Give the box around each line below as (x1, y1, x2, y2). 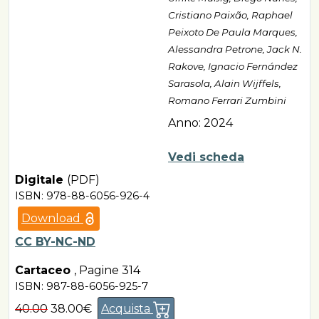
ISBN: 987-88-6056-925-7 (15, 279, 148, 293)
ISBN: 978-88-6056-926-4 (15, 189, 150, 202)
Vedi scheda (168, 150, 244, 164)
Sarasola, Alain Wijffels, (168, 77, 281, 89)
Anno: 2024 (168, 115, 233, 130)
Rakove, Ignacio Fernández (168, 60, 298, 72)
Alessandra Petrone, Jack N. (168, 43, 302, 55)
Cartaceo (15, 263, 74, 277)
